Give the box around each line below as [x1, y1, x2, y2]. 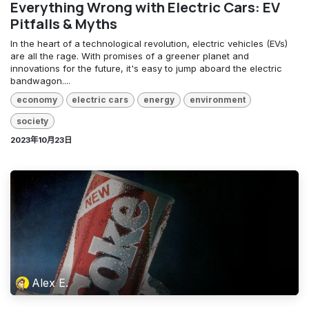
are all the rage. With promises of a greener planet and [10, 50, 249, 62]
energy [143, 94, 175, 106]
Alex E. [32, 276, 69, 290]
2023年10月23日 [10, 134, 72, 145]
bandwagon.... [10, 75, 70, 87]
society [16, 115, 48, 126]
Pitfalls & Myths [10, 14, 117, 34]
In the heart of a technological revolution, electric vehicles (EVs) [10, 38, 288, 50]
